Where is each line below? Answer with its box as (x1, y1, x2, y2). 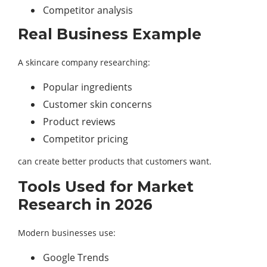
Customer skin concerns (43, 98, 152, 111)
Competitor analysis (43, 4, 133, 17)
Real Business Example (18, 25, 201, 44)
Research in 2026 (18, 195, 153, 214)
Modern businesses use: (18, 227, 116, 239)
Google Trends (43, 251, 109, 265)
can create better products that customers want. (18, 156, 212, 167)
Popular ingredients (43, 80, 132, 94)
